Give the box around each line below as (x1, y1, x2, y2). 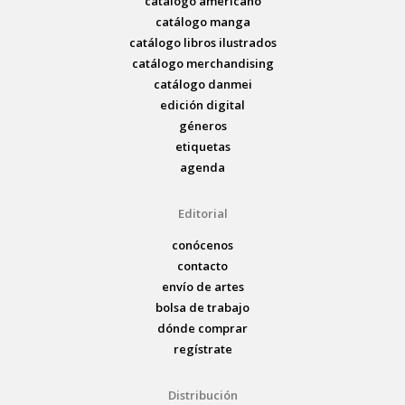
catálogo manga (155, 14, 250, 31)
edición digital (160, 97, 245, 114)
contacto (177, 258, 228, 275)
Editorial (177, 205, 228, 222)
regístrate (173, 341, 232, 358)
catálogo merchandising (131, 55, 274, 72)
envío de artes (161, 278, 244, 296)
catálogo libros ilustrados (128, 34, 277, 52)
